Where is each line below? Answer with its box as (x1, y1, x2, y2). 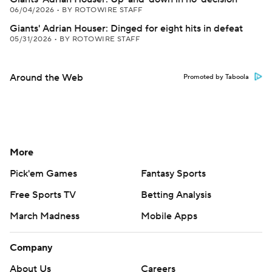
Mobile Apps (141, 210, 197, 222)
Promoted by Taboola (183, 73, 249, 81)
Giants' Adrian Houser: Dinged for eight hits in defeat (10, 22, 243, 35)
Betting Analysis (141, 189, 211, 201)
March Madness (10, 210, 80, 222)
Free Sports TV (10, 189, 76, 201)
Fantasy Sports (141, 168, 206, 180)
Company (10, 242, 53, 254)
